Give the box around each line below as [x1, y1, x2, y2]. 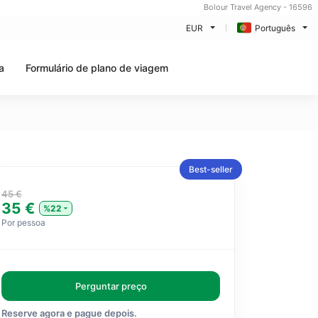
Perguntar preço [75, 280, 147, 292]
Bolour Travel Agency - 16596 [204, 2, 312, 12]
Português [254, 22, 295, 33]
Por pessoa [1, 217, 45, 228]
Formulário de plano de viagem [26, 61, 168, 74]
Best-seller [189, 164, 233, 175]
